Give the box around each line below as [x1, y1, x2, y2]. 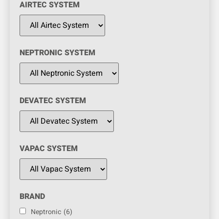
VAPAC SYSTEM [20, 143, 78, 154]
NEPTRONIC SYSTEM [20, 47, 95, 59]
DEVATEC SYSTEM [20, 95, 86, 107]
